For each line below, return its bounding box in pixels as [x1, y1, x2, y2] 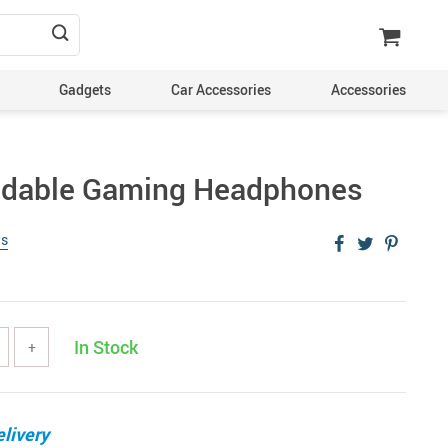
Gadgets [59, 80, 111, 99]
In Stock [74, 335, 138, 359]
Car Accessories [171, 80, 271, 99]
